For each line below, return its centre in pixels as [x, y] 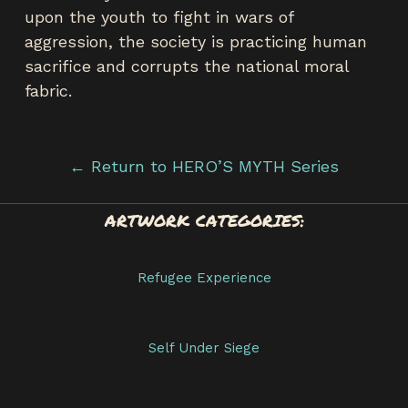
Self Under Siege [204, 347]
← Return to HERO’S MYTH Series [204, 166]
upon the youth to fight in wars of [159, 16]
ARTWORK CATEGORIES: [204, 220]
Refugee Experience [204, 277]
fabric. [48, 90]
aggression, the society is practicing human [196, 41]
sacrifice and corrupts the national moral [187, 66]
